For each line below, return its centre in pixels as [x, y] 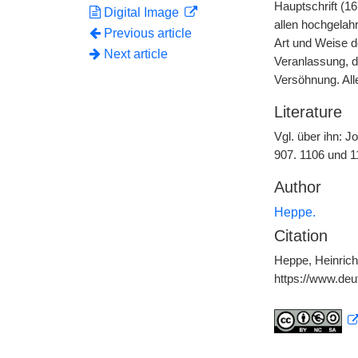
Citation [300, 236]
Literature [308, 112]
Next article [134, 54]
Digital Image [141, 12]
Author [297, 187]
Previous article [148, 33]
